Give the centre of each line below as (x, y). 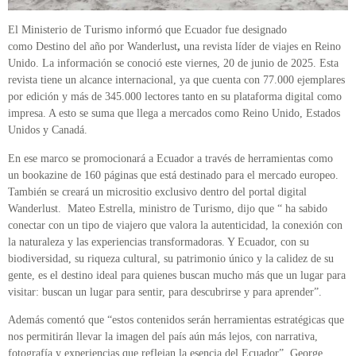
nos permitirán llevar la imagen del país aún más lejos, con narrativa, (163, 336)
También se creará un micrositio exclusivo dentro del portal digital (157, 192)
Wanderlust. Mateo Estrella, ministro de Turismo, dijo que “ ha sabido (168, 208)
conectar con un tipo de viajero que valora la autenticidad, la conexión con (175, 225)
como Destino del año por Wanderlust (93, 47)
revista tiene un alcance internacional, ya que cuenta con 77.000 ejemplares (176, 80)
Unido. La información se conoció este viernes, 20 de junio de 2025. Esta (173, 64)
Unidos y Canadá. (49, 130)
